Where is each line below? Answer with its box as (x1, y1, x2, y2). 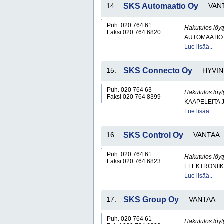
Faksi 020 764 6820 (107, 29, 161, 36)
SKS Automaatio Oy (123, 2, 198, 10)
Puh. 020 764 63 (107, 86, 152, 93)
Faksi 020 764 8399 (107, 93, 161, 100)
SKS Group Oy (123, 195, 179, 204)
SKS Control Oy (123, 131, 183, 139)
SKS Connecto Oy (123, 66, 192, 75)
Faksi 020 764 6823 (107, 158, 161, 165)
